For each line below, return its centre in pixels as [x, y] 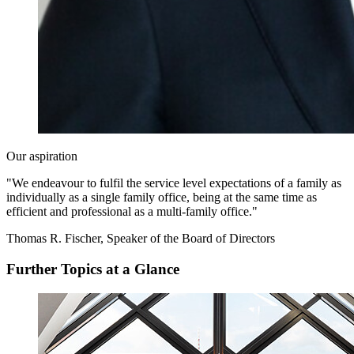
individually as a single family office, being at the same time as [162, 198]
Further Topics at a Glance [93, 269]
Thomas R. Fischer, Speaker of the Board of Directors [141, 239]
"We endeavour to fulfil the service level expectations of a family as [174, 183]
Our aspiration [42, 156]
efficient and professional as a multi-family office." [132, 212]
